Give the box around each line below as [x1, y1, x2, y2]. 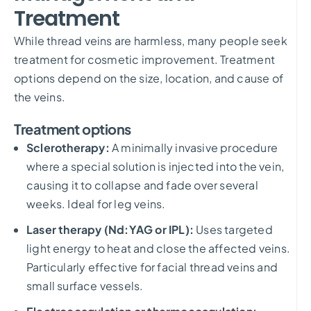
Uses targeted [196, 221, 273, 237]
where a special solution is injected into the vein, [26, 158, 285, 174]
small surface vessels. [26, 278, 144, 293]
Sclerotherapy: [26, 140, 112, 155]
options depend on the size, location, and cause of [14, 70, 284, 85]
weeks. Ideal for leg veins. [26, 196, 166, 211]
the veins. [14, 89, 65, 104]
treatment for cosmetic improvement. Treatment [14, 51, 276, 67]
